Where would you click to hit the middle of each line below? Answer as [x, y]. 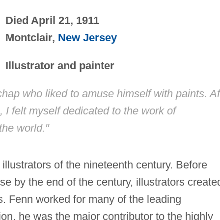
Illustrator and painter [60, 65]
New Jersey [87, 37]
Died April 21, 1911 [52, 20]
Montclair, [31, 37]
